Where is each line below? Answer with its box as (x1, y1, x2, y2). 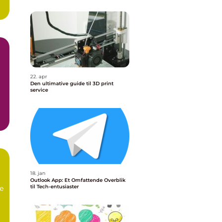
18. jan (30, 170, 46, 176)
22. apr (30, 73, 47, 80)
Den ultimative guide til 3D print (30, 80, 113, 87)
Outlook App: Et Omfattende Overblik (30, 177, 125, 183)
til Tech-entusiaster (30, 183, 79, 190)
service (30, 87, 48, 93)
